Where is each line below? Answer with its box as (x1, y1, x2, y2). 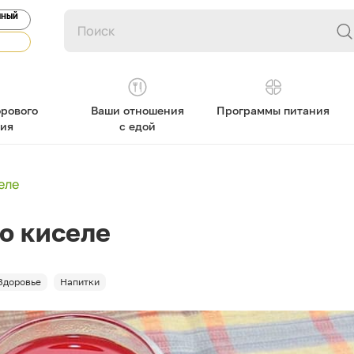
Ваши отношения (90, 104, 184, 117)
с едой (119, 119, 156, 133)
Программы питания (217, 104, 330, 117)
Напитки (60, 276, 100, 288)
